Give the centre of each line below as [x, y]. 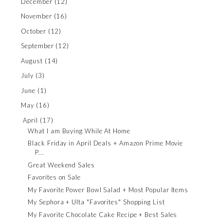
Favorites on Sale [54, 177]
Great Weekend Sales [61, 165]
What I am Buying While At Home [79, 131]
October [34, 31]
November [36, 16]
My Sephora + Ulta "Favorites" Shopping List [96, 202]
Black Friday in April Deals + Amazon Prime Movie [106, 143]
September [37, 46]
